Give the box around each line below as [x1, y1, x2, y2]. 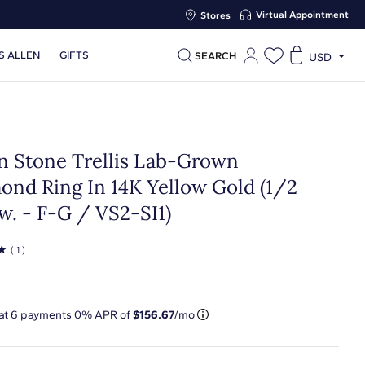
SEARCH [195, 49, 236, 62]
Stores [200, 9, 231, 21]
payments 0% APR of [18, 307, 133, 322]
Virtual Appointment [256, 9, 349, 20]
